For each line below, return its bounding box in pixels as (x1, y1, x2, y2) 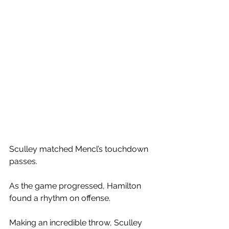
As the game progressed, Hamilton (9, 181, 143, 191)
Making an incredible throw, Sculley (9, 218, 144, 227)
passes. (9, 156, 39, 166)
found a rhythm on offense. (9, 193, 112, 203)
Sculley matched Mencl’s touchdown (9, 144, 150, 154)
